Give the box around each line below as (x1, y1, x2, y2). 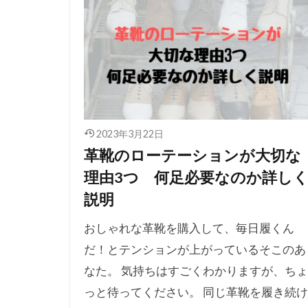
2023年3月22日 (96, 127, 164, 140)
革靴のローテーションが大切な (84, 146, 301, 164)
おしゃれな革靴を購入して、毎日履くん (84, 220, 294, 235)
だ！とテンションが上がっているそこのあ (84, 241, 306, 256)
